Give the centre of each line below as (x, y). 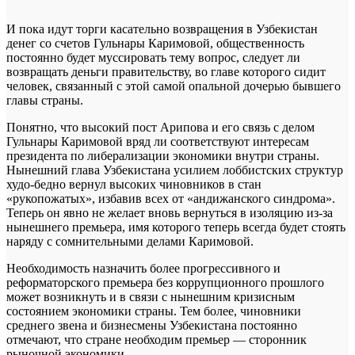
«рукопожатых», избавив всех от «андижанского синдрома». (171, 198)
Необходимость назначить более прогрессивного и (143, 268)
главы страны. (45, 100)
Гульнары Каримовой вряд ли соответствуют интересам (158, 141)
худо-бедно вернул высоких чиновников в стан (134, 184)
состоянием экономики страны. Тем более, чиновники (154, 311)
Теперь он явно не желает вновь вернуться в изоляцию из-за (170, 212)
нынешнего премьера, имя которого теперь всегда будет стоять (176, 227)
